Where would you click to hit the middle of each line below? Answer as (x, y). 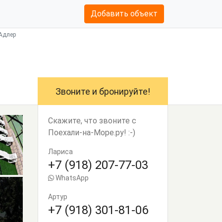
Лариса (60, 152)
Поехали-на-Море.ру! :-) (92, 133)
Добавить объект (124, 14)
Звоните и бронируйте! (103, 91)
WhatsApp (71, 178)
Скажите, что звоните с (92, 121)
